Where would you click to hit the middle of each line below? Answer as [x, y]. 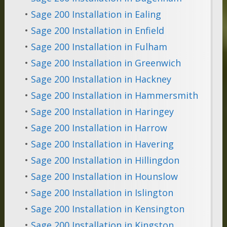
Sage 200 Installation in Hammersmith [114, 96]
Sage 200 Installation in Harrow [99, 128]
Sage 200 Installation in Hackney [101, 79]
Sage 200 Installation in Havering [102, 144]
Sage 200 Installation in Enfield [97, 31]
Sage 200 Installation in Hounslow [104, 177]
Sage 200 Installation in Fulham [99, 47]
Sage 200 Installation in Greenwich [106, 63]
